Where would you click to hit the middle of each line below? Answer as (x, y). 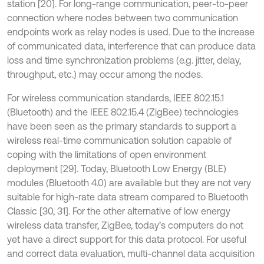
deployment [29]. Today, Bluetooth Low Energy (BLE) (117, 169)
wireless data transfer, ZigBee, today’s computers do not (125, 225)
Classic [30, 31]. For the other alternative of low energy (119, 211)
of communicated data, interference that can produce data (131, 46)
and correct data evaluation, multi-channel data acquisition (131, 253)
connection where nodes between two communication (123, 18)
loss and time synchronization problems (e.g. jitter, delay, (124, 60)
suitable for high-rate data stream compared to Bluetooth (128, 197)
